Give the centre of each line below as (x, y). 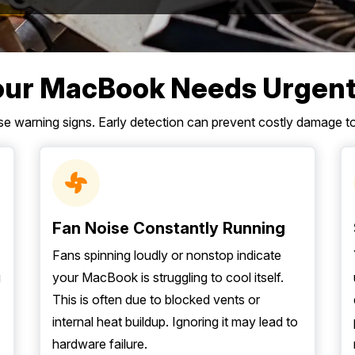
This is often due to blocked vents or (156, 300)
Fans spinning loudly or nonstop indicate (167, 255)
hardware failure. (100, 344)
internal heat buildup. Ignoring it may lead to (175, 322)
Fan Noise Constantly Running (169, 228)
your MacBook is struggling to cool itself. (168, 277)
